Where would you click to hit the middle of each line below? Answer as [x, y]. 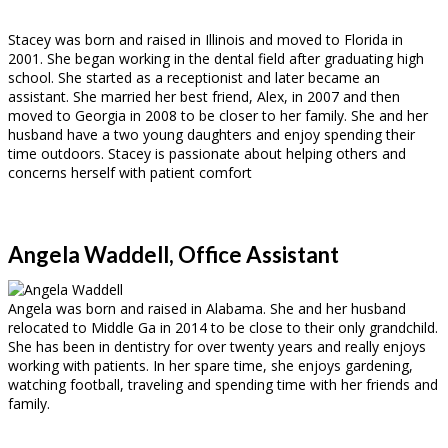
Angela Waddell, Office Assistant [173, 254]
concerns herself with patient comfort [130, 172]
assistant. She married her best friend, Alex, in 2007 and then [204, 96]
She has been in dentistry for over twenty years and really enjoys [217, 346]
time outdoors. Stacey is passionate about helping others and [207, 153]
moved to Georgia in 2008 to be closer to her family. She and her [218, 115]
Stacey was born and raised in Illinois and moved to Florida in [205, 39]
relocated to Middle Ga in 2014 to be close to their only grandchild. [223, 327]
